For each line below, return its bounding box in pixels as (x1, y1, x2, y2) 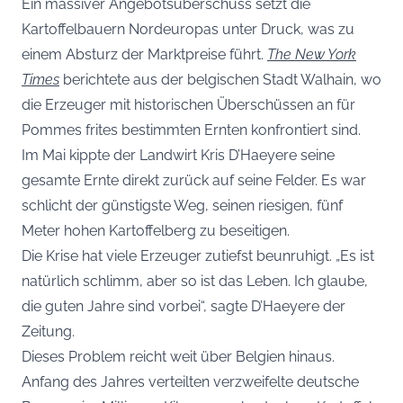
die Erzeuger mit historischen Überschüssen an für (22, 95, 355, 113)
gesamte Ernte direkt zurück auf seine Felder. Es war (22, 171, 366, 189)
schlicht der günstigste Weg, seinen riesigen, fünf (22, 196, 343, 214)
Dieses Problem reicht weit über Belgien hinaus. (22, 347, 335, 365)
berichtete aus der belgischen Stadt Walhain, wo (59, 70, 381, 88)
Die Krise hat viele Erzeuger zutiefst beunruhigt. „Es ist (22, 246, 374, 264)
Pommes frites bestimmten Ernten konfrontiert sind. (22, 121, 361, 139)
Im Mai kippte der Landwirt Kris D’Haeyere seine (22, 146, 335, 164)
